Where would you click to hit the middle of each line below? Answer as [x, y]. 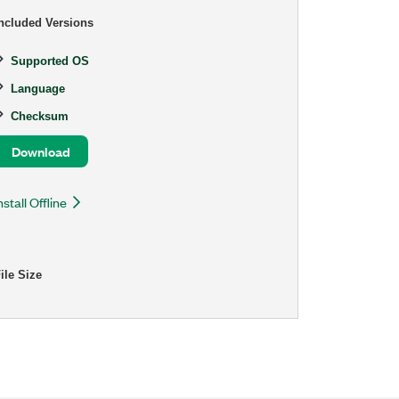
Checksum [40, 116]
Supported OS [50, 61]
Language [38, 88]
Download [41, 151]
